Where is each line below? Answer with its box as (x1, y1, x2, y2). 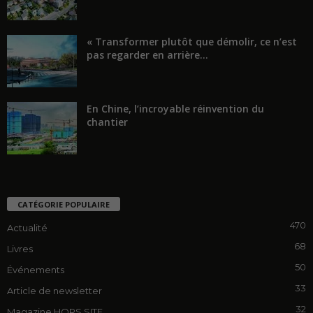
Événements (7, 263, 64, 275)
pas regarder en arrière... (87, 48, 208, 61)
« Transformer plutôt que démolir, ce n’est (87, 34, 297, 48)
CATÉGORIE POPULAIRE (17, 198, 110, 210)
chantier (87, 115, 128, 129)
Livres (7, 242, 33, 254)
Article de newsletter (7, 284, 102, 296)
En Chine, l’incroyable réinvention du (87, 101, 264, 115)
